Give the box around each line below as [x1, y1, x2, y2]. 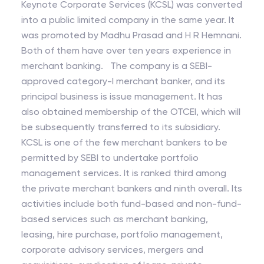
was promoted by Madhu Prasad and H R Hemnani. [21, 29, 242, 41]
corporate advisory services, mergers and [21, 244, 203, 255]
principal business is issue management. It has [21, 91, 199, 102]
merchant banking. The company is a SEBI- [21, 60, 212, 71]
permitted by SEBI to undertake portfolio [21, 152, 199, 163]
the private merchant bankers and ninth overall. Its [21, 183, 232, 194]
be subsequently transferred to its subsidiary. [21, 121, 220, 133]
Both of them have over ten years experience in [21, 45, 231, 56]
